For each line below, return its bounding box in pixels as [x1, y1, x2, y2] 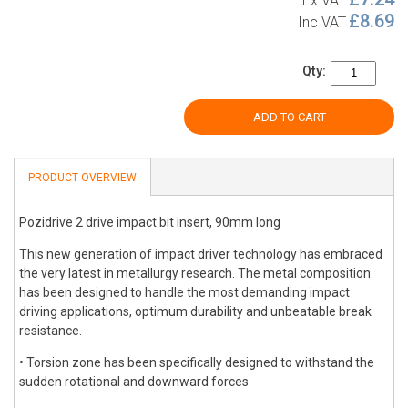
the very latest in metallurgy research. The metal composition [19, 266, 371, 280]
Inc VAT [298, 14, 346, 31]
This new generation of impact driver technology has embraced [19, 247, 382, 261]
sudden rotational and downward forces [19, 374, 249, 389]
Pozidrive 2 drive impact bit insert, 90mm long [19, 215, 280, 229]
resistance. [19, 323, 82, 338]
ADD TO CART [252, 110, 326, 124]
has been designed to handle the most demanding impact [19, 285, 350, 300]
